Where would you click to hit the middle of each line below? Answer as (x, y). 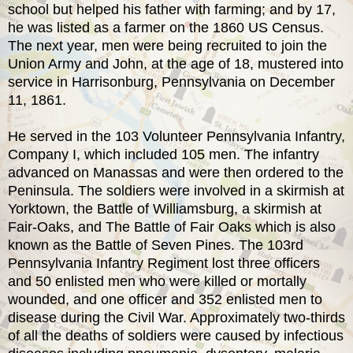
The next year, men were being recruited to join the (167, 45)
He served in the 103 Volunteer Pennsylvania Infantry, (176, 136)
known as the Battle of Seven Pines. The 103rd (156, 245)
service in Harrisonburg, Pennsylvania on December (171, 82)
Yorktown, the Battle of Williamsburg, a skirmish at (165, 208)
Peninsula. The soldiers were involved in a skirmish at (176, 190)
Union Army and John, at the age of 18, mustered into (176, 63)
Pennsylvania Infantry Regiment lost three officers (164, 263)
